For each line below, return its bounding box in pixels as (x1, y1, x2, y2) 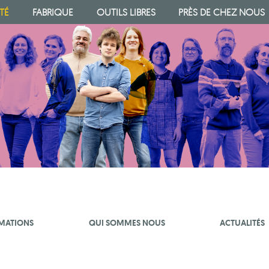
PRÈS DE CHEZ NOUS (178, 6, 265, 18)
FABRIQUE (32, 6, 73, 18)
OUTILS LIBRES (96, 6, 156, 18)
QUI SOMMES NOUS (88, 217, 165, 228)
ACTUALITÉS (220, 217, 265, 228)
